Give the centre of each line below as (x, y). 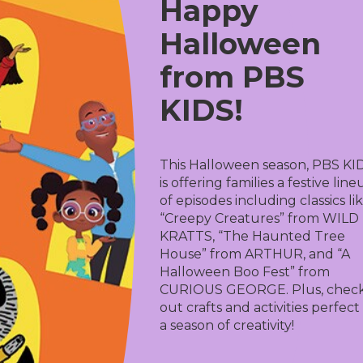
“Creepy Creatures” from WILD (259, 218)
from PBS (232, 77)
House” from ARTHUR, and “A (254, 254)
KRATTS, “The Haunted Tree (252, 236)
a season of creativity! (226, 325)
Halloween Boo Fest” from (244, 272)
